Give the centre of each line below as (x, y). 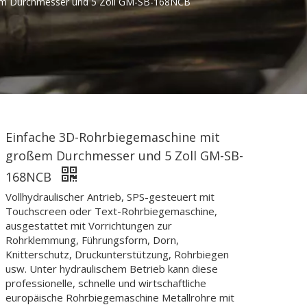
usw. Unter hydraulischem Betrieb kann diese (112, 269)
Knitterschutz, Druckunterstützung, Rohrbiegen (117, 254)
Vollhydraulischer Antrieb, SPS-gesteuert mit (110, 197)
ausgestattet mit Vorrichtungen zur (89, 225)
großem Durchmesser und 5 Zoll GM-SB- (124, 156)
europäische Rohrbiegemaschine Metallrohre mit (120, 297)
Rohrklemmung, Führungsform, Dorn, (92, 240)
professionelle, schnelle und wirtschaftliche (106, 283)
